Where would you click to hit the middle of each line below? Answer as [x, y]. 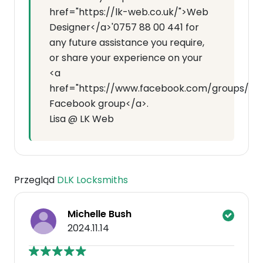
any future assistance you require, [127, 43]
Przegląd [36, 180]
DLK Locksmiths [92, 180]
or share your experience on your [126, 58]
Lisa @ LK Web [82, 119]
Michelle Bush [100, 214]
